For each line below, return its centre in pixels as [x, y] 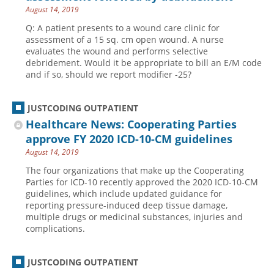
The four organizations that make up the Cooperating [135, 170]
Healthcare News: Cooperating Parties [131, 124]
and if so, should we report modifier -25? [109, 74]
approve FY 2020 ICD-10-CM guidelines [129, 139]
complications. [55, 228]
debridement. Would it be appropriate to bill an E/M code [144, 63]
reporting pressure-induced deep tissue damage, [127, 205]
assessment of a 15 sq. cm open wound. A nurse [125, 39]
